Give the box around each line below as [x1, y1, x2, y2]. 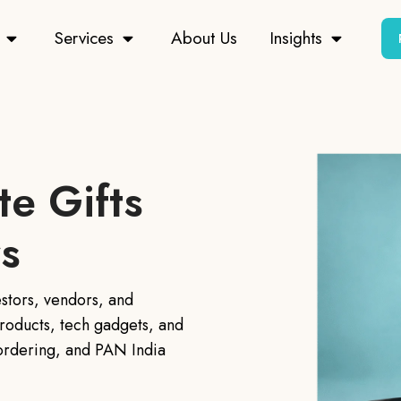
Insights [269, 25, 322, 50]
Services [55, 25, 114, 50]
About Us [171, 25, 237, 50]
